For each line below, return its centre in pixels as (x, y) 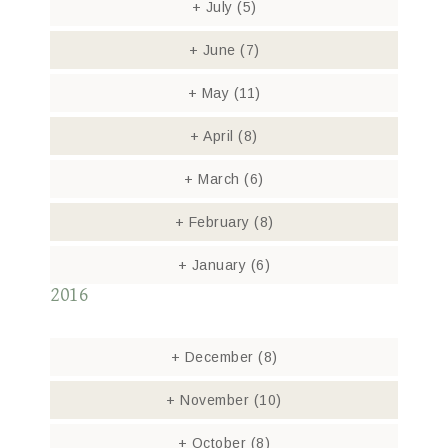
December (219, 357)
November (214, 400)
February (219, 222)
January (219, 265)
